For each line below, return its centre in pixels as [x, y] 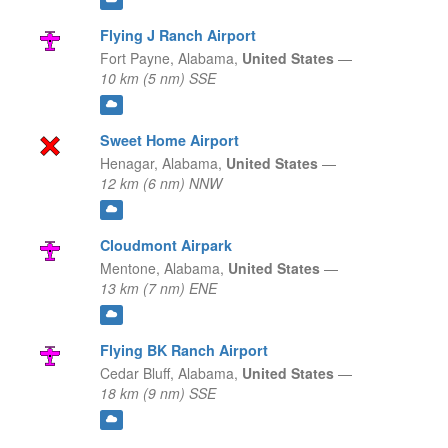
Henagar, [128, 163]
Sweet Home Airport [169, 140]
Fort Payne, [136, 58]
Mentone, [129, 268]
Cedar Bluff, [136, 373]
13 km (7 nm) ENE [158, 288]
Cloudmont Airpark [165, 245]
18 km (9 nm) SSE [157, 393]
